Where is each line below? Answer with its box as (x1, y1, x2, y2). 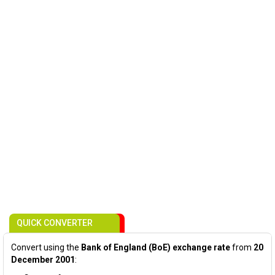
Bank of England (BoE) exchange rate (81, 242, 230, 252)
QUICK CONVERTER (17, 218, 93, 228)
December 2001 (11, 255, 75, 265)
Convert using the (11, 242, 81, 252)
